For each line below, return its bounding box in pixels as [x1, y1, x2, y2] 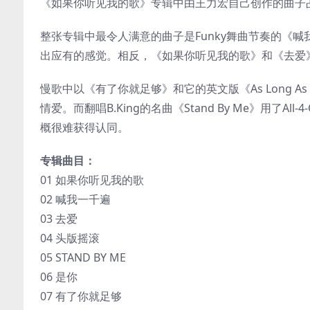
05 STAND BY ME [40, 250, 126, 265]
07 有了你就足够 [40, 289, 122, 304]
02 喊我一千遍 [40, 192, 111, 207]
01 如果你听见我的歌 [40, 172, 144, 188]
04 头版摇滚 [40, 230, 100, 246]
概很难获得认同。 [40, 120, 129, 135]
